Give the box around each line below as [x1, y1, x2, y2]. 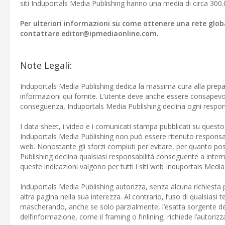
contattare [20, 29, 61, 38]
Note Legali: [20, 59, 72, 71]
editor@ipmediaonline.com [61, 29, 157, 38]
